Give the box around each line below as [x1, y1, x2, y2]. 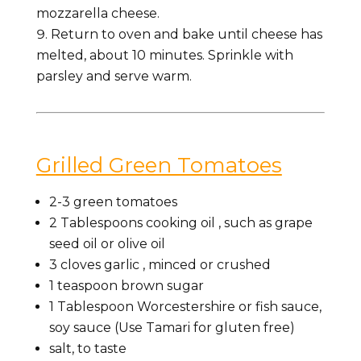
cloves [60, 256, 101, 272]
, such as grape [218, 214, 313, 230]
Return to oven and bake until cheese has [50, 26, 322, 42]
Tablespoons [60, 214, 143, 230]
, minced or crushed [142, 256, 271, 272]
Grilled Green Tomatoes [35, 151, 282, 178]
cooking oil [145, 214, 215, 230]
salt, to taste [48, 340, 127, 356]
